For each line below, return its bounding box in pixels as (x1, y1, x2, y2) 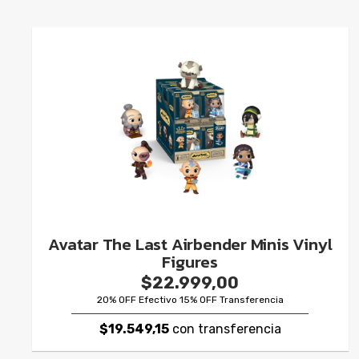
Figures (162, 249, 219, 274)
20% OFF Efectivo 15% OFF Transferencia (96, 294, 284, 305)
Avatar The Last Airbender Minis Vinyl (48, 232, 333, 256)
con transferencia (168, 321, 281, 337)
